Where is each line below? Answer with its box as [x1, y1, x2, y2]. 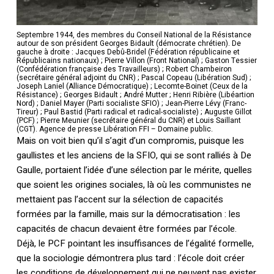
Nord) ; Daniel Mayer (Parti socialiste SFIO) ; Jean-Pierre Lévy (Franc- [16, 98, 246, 109]
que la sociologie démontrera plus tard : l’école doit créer [16, 251, 245, 265]
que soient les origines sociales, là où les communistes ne [16, 178, 251, 192]
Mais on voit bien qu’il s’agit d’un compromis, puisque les [16, 134, 244, 148]
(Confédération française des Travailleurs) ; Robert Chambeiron [16, 64, 232, 75]
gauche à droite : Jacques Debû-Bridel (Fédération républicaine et [16, 46, 240, 58]
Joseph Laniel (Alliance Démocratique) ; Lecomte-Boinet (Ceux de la [16, 81, 248, 92]
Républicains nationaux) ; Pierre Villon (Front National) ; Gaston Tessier [16, 55, 257, 67]
